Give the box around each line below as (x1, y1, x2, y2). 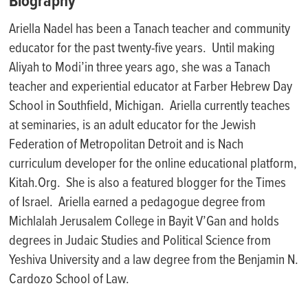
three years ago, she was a (93, 59, 235, 77)
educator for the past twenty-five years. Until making (9, 40, 276, 58)
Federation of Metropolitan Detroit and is (9, 136, 219, 154)
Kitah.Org (9, 175, 58, 192)
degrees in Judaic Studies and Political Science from (9, 232, 272, 250)
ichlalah (19, 213, 58, 231)
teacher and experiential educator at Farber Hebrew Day (9, 78, 293, 96)
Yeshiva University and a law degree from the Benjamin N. (9, 252, 299, 269)
